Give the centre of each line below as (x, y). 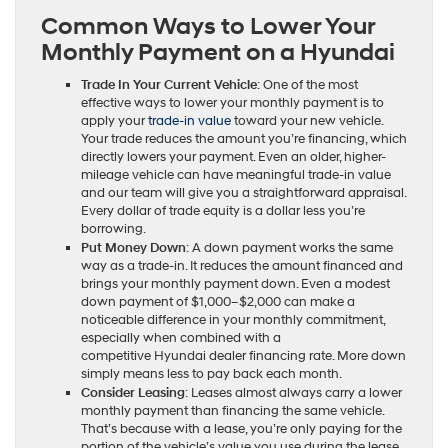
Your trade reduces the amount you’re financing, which (244, 139)
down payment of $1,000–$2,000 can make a (218, 302)
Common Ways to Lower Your (208, 27)
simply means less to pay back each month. (211, 374)
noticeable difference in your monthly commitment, (233, 320)
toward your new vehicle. (307, 121)
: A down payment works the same (289, 248)
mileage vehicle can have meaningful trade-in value (236, 175)
